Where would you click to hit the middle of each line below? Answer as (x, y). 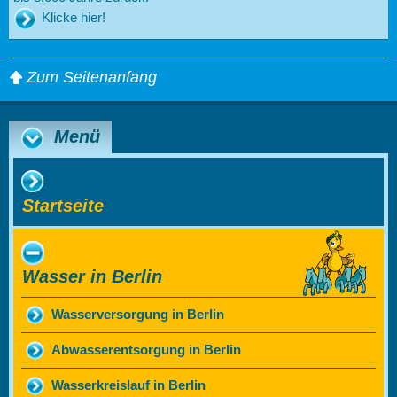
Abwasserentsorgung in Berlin (146, 350)
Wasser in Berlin (92, 277)
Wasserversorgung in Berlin (138, 315)
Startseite (63, 206)
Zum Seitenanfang (92, 78)
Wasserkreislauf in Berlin (128, 386)
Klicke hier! (74, 18)
